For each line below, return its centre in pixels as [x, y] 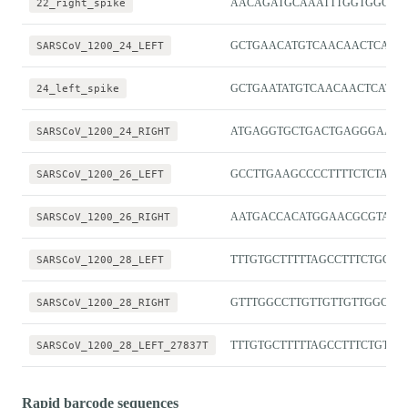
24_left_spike [78, 88]
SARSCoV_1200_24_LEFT [100, 45]
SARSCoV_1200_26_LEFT [100, 173]
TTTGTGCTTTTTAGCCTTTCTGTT [313, 345]
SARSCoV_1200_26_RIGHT [103, 216]
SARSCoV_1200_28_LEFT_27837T [122, 345]
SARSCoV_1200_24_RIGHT [103, 131]
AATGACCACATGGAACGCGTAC [314, 216]
